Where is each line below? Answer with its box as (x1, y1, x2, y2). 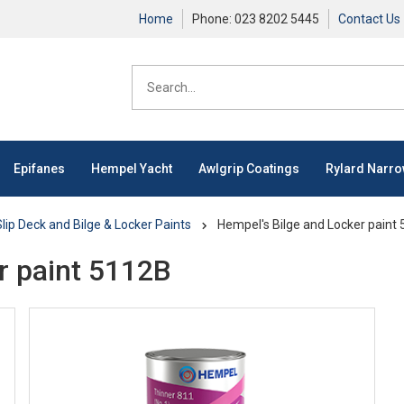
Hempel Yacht (90, 161, 172, 176)
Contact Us (338, 12, 400, 26)
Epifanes (13, 161, 65, 176)
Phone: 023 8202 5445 (192, 12, 319, 26)
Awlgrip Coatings (198, 161, 299, 176)
